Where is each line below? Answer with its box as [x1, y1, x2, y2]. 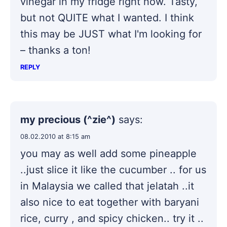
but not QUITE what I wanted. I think [20, 11, 194, 24]
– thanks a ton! [20, 44, 91, 56]
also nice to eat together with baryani [20, 196, 199, 208]
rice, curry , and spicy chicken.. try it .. [20, 212, 204, 224]
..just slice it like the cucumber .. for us [20, 163, 206, 176]
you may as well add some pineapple [20, 147, 197, 160]
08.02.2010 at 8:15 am [20, 132, 90, 140]
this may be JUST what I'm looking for [20, 27, 202, 40]
